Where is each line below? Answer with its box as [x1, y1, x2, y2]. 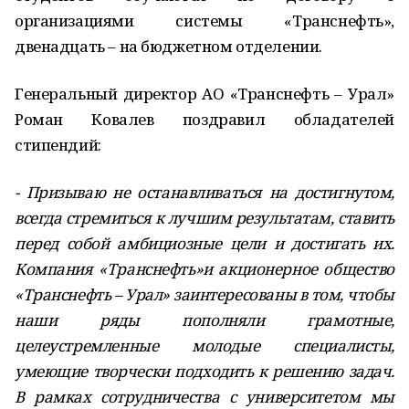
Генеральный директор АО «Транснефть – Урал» [15, 83, 394, 104]
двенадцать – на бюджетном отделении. [15, 36, 322, 57]
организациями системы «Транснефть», [15, 10, 394, 31]
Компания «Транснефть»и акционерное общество [15, 258, 394, 279]
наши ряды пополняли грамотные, [15, 309, 394, 330]
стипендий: [15, 134, 101, 155]
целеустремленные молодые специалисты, [15, 335, 394, 356]
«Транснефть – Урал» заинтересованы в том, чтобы [15, 284, 394, 305]
